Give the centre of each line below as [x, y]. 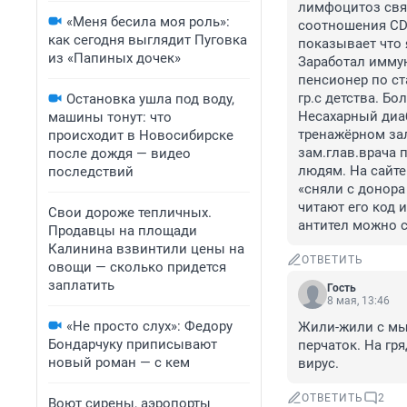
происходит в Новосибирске [141, 135]
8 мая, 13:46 [358, 301]
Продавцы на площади [123, 231]
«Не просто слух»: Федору [149, 326]
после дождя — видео [119, 154]
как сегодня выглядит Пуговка [148, 40]
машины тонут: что [110, 117]
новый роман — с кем [119, 362]
